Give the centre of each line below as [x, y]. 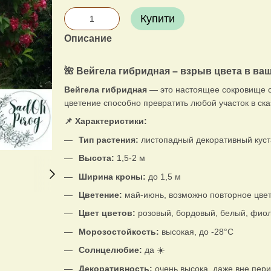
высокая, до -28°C [197, 231]
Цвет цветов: [107, 213]
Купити [157, 19]
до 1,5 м [163, 176]
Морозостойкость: [120, 231]
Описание [88, 38]
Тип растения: [108, 139]
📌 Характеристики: [105, 121]
